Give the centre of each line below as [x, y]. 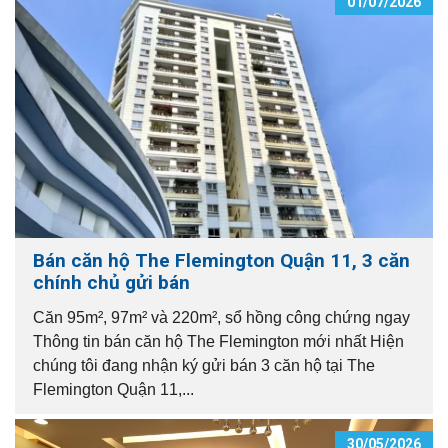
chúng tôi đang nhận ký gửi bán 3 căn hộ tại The [204, 365]
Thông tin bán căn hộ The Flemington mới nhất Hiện [218, 341]
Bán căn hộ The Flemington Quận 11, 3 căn [221, 260]
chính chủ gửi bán [111, 282]
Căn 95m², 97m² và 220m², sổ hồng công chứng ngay [221, 317]
